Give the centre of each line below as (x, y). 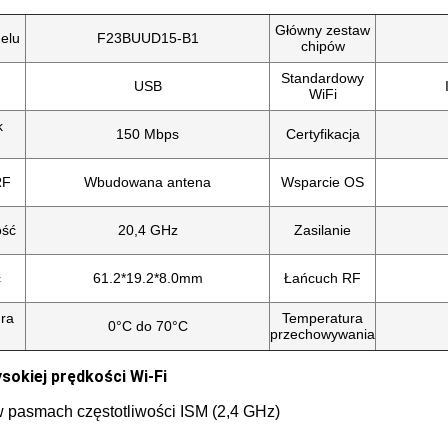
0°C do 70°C (147, 326)
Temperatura (322, 318)
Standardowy (322, 78)
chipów (322, 46)
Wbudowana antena (147, 182)
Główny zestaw (322, 30)
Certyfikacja (322, 134)
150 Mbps (147, 134)
